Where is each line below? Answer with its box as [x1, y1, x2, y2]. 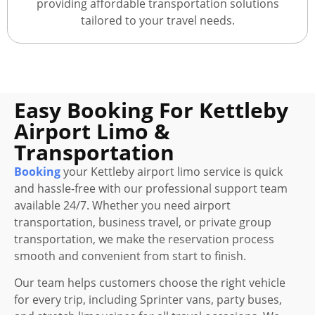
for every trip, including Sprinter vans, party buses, [14, 292, 282, 308]
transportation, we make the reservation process [14, 231, 274, 247]
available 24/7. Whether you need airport [14, 197, 231, 213]
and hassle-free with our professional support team [14, 180, 288, 196]
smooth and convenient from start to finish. [14, 247, 246, 264]
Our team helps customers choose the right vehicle [14, 275, 285, 291]
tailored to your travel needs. [80, 12, 235, 28]
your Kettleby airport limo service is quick [60, 163, 283, 179]
